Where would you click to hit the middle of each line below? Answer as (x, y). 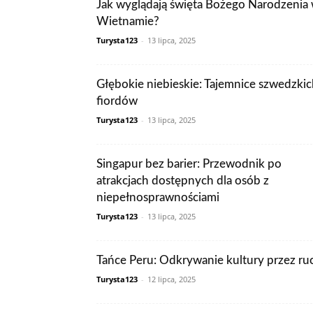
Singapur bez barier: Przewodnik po (189, 164)
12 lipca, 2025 (172, 279)
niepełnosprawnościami (158, 197)
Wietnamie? (128, 21)
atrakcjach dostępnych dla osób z (183, 181)
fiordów (117, 101)
